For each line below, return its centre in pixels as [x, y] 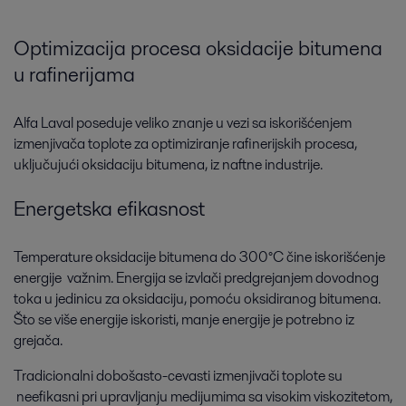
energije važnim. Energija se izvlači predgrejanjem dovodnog [196, 277]
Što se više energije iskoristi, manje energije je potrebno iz [184, 319]
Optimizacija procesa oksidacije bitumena [198, 48]
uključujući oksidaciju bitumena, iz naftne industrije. [168, 165]
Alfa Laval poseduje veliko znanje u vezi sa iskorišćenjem [183, 123]
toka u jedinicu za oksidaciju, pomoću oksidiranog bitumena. [197, 298]
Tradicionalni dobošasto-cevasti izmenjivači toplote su [178, 375]
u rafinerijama [74, 74]
